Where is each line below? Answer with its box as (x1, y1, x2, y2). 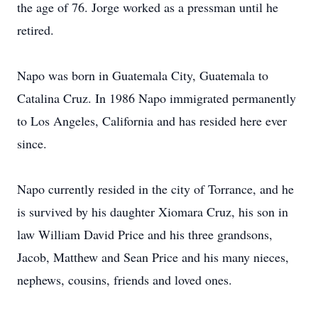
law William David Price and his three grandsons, (17, 226, 273, 243)
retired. (17, 21, 54, 38)
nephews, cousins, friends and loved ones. (17, 271, 232, 288)
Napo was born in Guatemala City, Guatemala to (17, 67, 268, 84)
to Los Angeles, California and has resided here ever (17, 112, 287, 129)
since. (17, 135, 47, 152)
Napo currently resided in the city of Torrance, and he (17, 180, 294, 197)
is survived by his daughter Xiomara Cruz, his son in (17, 203, 288, 220)
